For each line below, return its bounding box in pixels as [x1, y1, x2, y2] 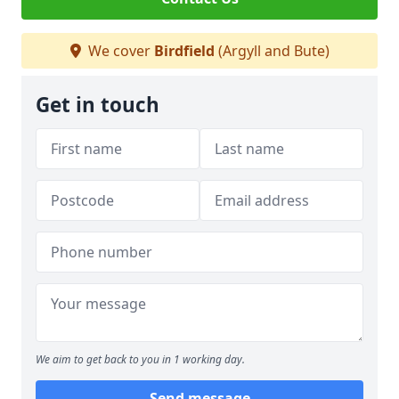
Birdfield [153, 41, 215, 61]
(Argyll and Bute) [214, 41, 330, 61]
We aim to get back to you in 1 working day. [36, 352, 245, 367]
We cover [84, 41, 154, 61]
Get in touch [36, 91, 159, 118]
